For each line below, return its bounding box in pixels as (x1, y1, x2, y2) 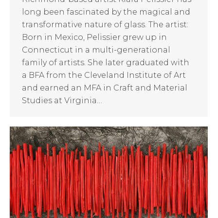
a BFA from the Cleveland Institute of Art (22, 70, 186, 80)
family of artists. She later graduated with (22, 57, 189, 67)
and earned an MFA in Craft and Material (22, 83, 187, 92)
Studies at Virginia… (22, 95, 102, 105)
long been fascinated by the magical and (22, 7, 190, 17)
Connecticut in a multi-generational (22, 45, 170, 54)
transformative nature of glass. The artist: (22, 19, 188, 29)
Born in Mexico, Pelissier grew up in (22, 32, 167, 42)
